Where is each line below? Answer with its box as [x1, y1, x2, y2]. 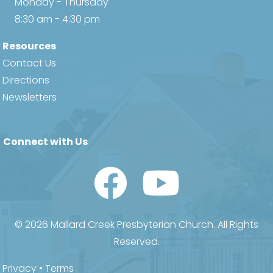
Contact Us [2, 55, 57, 70]
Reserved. [113, 235, 160, 249]
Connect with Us [3, 134, 88, 149]
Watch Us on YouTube [141, 166, 247, 181]
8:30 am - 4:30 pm [15, 12, 100, 26]
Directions [2, 73, 50, 87]
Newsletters [2, 90, 57, 104]
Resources [2, 38, 57, 53]
